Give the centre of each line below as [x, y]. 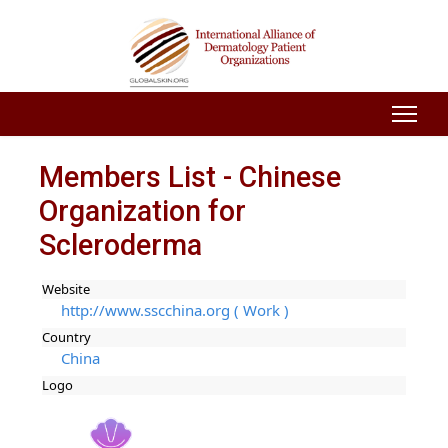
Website [66, 289]
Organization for [142, 210]
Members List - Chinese [189, 176]
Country [67, 337]
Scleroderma [120, 244]
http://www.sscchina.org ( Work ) [174, 310]
